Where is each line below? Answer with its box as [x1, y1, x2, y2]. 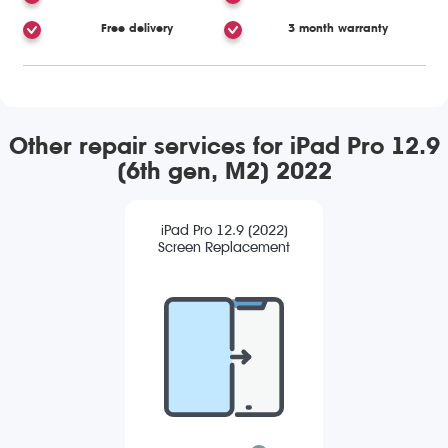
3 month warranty [288, 20, 389, 35]
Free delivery [100, 20, 173, 35]
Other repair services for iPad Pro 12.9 [8, 131, 440, 160]
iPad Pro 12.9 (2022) [160, 222, 288, 240]
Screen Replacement [158, 239, 290, 257]
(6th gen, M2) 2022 [116, 156, 332, 185]
